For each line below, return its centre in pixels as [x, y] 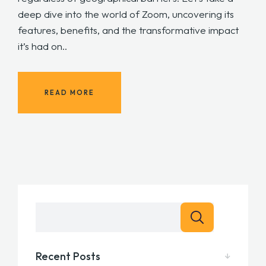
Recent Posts [68, 256]
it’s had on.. [42, 46]
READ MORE [69, 92]
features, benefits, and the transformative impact [128, 30]
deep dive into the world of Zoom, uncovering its [126, 14]
